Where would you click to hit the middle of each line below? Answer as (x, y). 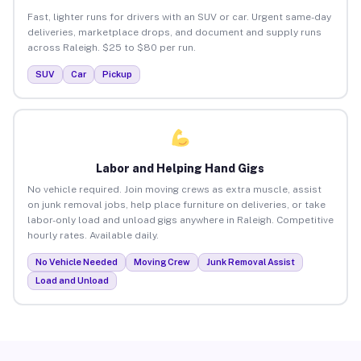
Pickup (117, 74)
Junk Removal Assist (250, 261)
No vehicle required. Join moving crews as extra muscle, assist (174, 189)
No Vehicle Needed (76, 261)
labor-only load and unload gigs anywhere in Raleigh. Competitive (180, 220)
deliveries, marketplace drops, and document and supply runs (174, 32)
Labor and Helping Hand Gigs (180, 168)
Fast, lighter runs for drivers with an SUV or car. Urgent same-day (179, 17)
